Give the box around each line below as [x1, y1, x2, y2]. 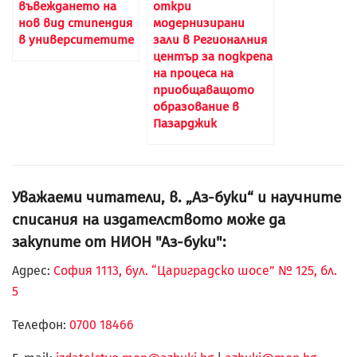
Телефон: [12, 317, 69, 333]
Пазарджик [153, 116, 217, 131]
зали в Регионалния [153, 33, 267, 48]
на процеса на [153, 66, 233, 81]
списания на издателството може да [12, 210, 285, 229]
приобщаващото [153, 83, 254, 98]
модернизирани [153, 16, 245, 31]
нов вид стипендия [18, 16, 132, 31]
